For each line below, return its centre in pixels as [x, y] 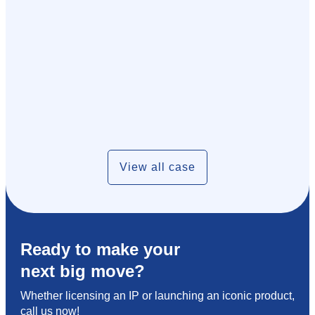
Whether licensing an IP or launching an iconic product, [157, 295]
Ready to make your [100, 249]
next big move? [83, 271]
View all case [157, 167]
